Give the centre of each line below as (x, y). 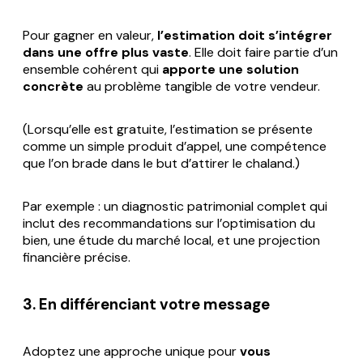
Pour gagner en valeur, (90, 36)
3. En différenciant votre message (146, 304)
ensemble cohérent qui (92, 70)
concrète (53, 87)
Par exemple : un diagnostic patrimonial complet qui (175, 207)
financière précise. (77, 258)
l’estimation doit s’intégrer (245, 36)
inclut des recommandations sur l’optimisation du (169, 224)
